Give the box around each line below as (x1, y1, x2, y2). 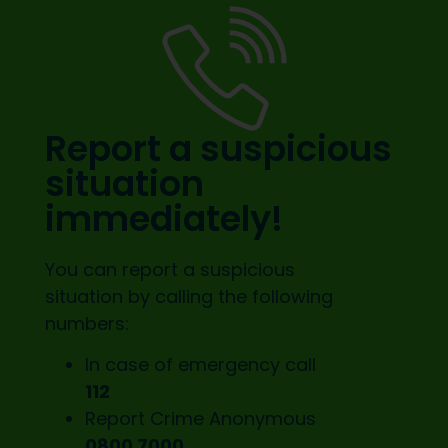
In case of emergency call (84, 351, 316, 377)
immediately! (44, 193, 283, 243)
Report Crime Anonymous (84, 405, 316, 431)
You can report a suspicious (44, 256, 295, 282)
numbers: (44, 310, 129, 336)
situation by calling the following (44, 283, 333, 309)
